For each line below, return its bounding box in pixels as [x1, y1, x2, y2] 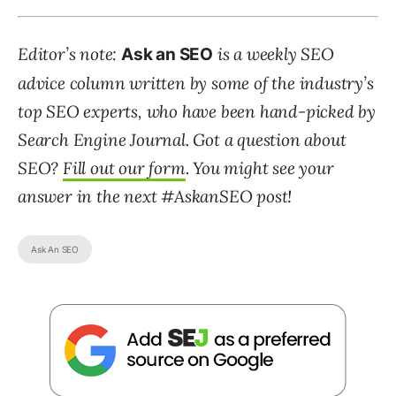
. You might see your [185, 157, 334, 179]
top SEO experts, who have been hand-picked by [18, 101, 376, 123]
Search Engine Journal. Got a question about [18, 129, 346, 151]
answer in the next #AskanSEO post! [18, 186, 293, 208]
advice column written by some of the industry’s [18, 72, 374, 95]
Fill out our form [63, 157, 186, 179]
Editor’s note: [18, 43, 121, 65]
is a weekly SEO [213, 43, 334, 65]
